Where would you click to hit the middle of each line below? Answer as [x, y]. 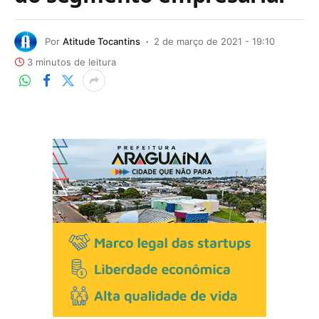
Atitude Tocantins [101, 41]
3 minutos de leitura [72, 62]
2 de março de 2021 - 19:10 [214, 41]
